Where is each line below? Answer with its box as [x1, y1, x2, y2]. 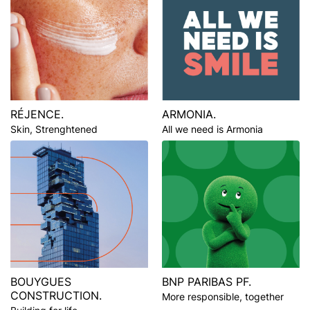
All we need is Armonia [162, 122, 263, 135]
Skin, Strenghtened [10, 122, 98, 135]
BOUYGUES [10, 275, 71, 289]
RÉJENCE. [10, 107, 64, 121]
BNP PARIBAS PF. [162, 275, 251, 289]
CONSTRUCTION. [10, 289, 102, 303]
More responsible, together [162, 291, 284, 303]
